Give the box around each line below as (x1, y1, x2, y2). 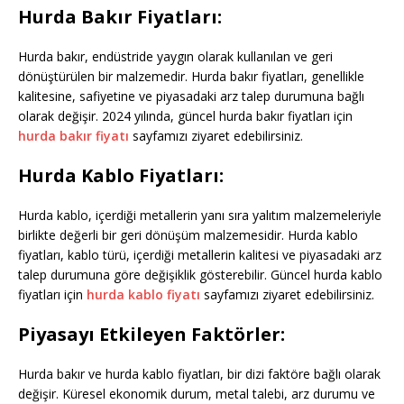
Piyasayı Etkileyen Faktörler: (18, 322, 285, 347)
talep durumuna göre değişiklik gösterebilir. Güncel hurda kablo (18, 266, 382, 284)
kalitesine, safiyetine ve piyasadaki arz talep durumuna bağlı (18, 87, 364, 106)
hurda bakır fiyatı (18, 127, 129, 145)
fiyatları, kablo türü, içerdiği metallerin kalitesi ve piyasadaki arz (18, 246, 381, 264)
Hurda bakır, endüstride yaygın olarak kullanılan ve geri (18, 48, 333, 66)
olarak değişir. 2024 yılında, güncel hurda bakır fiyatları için (18, 107, 353, 125)
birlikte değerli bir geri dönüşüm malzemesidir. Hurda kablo (18, 226, 358, 244)
